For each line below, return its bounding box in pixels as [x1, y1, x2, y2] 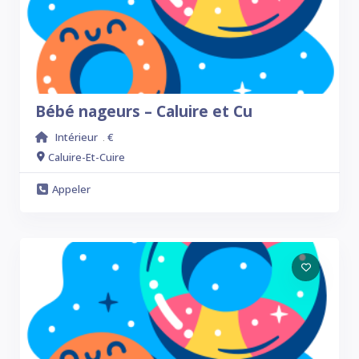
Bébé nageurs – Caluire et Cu [35, 101, 252, 122]
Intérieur [55, 130, 98, 144]
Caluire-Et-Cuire [48, 149, 125, 164]
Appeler [52, 182, 91, 196]
